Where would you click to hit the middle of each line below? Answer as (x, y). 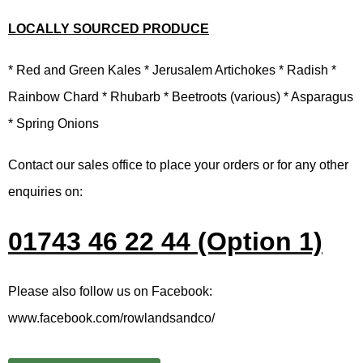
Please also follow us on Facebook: (110, 291)
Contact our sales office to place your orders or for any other (178, 165)
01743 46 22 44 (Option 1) (165, 241)
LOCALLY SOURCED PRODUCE (109, 29)
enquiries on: (45, 192)
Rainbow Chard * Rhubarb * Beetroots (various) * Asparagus (181, 97)
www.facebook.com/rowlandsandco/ (111, 318)
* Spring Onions (53, 124)
